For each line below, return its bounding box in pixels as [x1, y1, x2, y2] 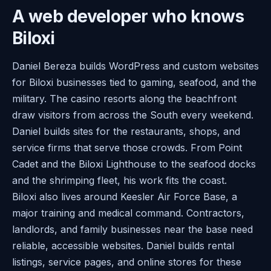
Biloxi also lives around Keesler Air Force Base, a [12, 190, 237, 203]
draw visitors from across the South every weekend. [12, 108, 253, 121]
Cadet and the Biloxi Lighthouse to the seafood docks [12, 157, 256, 170]
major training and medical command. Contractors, [12, 206, 244, 219]
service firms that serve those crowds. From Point [12, 141, 242, 154]
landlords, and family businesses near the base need [12, 223, 253, 235]
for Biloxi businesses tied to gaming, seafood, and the [12, 76, 256, 88]
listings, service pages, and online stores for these [12, 255, 241, 268]
